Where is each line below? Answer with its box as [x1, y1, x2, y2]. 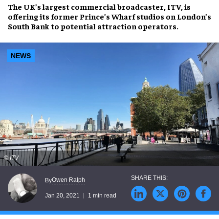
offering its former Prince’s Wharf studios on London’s [8, 11, 211, 21]
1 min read [88, 192, 116, 199]
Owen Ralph [52, 176, 85, 184]
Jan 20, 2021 [45, 192, 80, 199]
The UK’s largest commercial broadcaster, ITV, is [8, 1, 191, 11]
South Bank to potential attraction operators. [8, 21, 178, 31]
